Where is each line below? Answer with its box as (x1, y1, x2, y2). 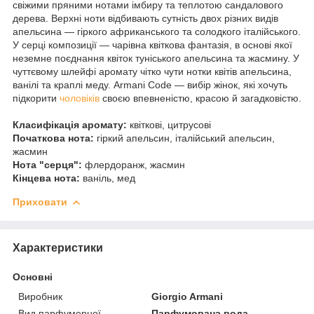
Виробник (18, 290, 62, 302)
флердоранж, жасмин (82, 158, 185, 170)
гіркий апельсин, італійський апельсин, (94, 132, 275, 144)
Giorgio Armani (151, 290, 224, 302)
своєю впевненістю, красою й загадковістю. (100, 92, 301, 104)
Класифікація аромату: (13, 118, 127, 130)
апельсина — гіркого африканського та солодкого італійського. (13, 25, 301, 37)
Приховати (13, 196, 67, 207)
